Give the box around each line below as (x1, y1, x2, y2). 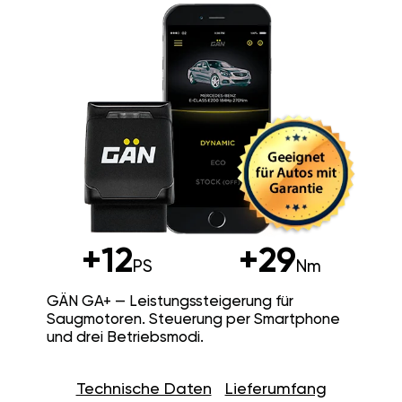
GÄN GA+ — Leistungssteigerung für (46, 293, 293, 310)
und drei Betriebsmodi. (46, 329, 204, 345)
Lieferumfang (224, 380, 327, 398)
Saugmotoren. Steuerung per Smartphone (46, 311, 340, 328)
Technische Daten (75, 380, 212, 398)
